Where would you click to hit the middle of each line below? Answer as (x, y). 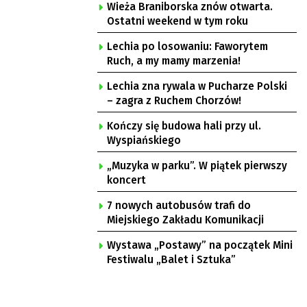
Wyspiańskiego (144, 140)
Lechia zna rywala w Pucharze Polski (197, 86)
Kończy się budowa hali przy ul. (184, 126)
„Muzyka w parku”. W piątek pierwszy (197, 166)
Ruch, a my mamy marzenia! (174, 61)
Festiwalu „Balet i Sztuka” (171, 260)
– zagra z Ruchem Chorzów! (174, 101)
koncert (126, 180)
